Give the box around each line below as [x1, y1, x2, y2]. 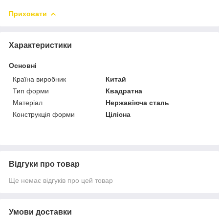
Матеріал [13, 98, 43, 107]
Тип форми [13, 87, 49, 95]
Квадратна [106, 87, 143, 95]
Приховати [9, 9, 47, 18]
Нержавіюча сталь [106, 98, 170, 107]
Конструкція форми [13, 110, 75, 118]
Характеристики [9, 41, 72, 49]
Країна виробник [13, 75, 66, 83]
